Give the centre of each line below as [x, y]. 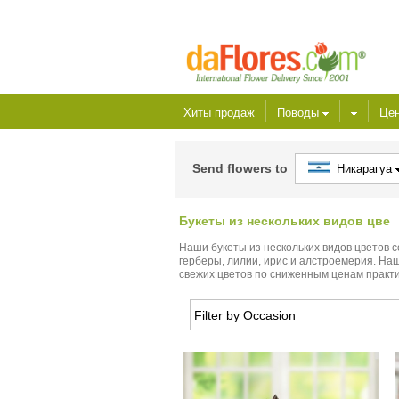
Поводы [300, 113]
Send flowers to [240, 168]
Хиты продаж [219, 113]
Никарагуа [362, 169]
